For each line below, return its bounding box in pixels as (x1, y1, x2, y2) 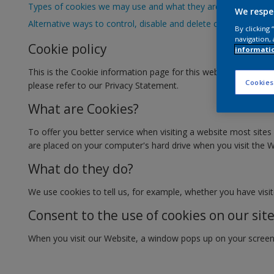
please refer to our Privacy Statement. (28, 80, 179, 91)
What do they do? (28, 160, 133, 177)
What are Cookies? (28, 100, 139, 117)
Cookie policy (28, 40, 107, 57)
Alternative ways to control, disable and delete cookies (28, 18, 244, 29)
